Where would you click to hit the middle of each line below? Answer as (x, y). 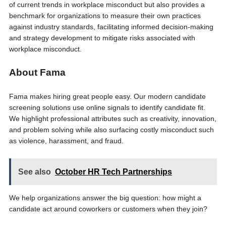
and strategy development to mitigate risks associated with (102, 38)
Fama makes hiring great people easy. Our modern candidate (107, 97)
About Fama (37, 73)
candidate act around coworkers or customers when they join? (109, 209)
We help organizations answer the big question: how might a (105, 198)
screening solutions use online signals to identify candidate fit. (107, 108)
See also (34, 172)
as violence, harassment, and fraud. (67, 141)
